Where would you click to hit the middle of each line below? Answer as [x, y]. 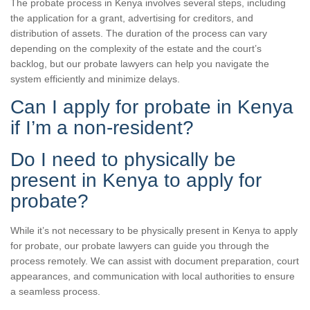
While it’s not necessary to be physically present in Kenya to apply [154, 230]
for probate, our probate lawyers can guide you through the [140, 245]
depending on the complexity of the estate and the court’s [136, 48]
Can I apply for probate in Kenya [152, 107]
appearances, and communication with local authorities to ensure [153, 276]
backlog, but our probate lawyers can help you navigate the [140, 63]
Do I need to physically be [123, 159]
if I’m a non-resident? [102, 127]
